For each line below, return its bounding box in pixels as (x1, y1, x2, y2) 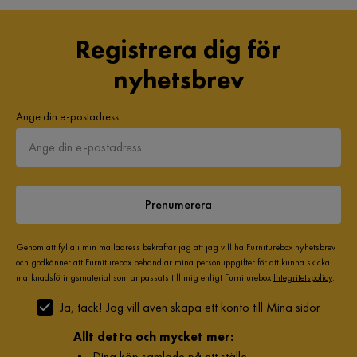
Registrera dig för (75, 33, 282, 67)
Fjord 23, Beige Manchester (198, 18, 322, 33)
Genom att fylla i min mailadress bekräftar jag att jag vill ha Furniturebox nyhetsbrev (16, 241, 335, 254)
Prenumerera (145, 196, 212, 214)
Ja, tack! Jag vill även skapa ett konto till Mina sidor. (59, 298, 321, 316)
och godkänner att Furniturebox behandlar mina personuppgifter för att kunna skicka (16, 256, 330, 269)
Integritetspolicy (273, 271, 332, 284)
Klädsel (35, 18, 74, 33)
